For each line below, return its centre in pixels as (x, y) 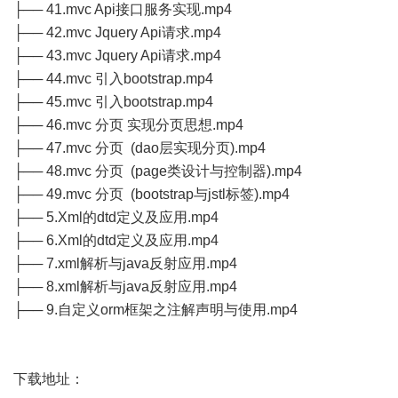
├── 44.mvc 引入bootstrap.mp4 (113, 79)
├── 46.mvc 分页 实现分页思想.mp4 (128, 125)
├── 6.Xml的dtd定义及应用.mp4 (116, 240)
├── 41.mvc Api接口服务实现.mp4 (123, 9)
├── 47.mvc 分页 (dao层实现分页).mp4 (139, 148)
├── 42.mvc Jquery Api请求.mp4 (117, 32)
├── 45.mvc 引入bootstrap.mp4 (113, 102)
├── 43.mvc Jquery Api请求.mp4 (117, 56)
